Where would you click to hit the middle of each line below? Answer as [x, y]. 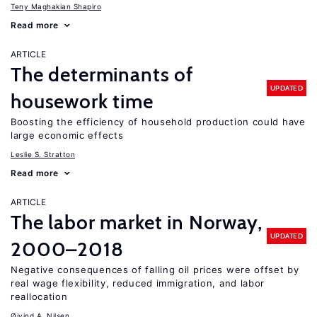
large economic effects [67, 135]
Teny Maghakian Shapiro [56, 6]
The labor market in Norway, [137, 222]
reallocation [39, 296]
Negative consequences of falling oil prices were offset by [155, 270]
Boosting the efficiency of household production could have [158, 122]
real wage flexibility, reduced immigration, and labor [138, 283]
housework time [82, 101]
